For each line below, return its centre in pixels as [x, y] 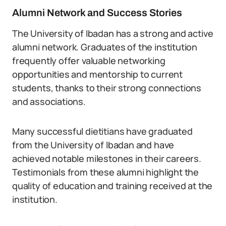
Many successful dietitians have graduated [102, 131]
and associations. [49, 101]
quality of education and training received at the [112, 186]
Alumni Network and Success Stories [97, 13]
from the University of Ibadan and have [93, 145]
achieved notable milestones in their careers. [107, 158]
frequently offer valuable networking [89, 61]
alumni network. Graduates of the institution [105, 47]
